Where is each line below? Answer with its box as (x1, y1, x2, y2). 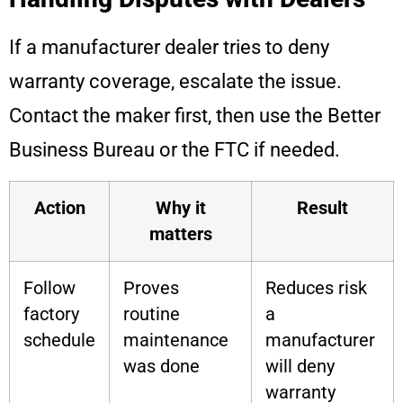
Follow (23, 277, 76, 299)
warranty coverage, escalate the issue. (9, 70, 342, 94)
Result (297, 197, 348, 219)
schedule (23, 329, 95, 351)
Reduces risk (265, 277, 367, 299)
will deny (265, 355, 335, 377)
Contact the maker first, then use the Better (9, 104, 381, 128)
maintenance (123, 329, 228, 351)
